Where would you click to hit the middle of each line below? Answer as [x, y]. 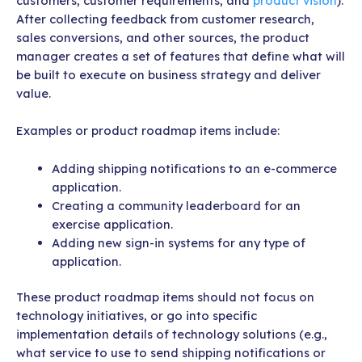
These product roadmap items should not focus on [165, 297]
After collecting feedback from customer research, [165, 19]
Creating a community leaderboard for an [176, 205]
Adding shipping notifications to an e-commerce [194, 168]
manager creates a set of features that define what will [181, 56]
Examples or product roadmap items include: [148, 131]
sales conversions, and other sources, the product [163, 37]
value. [34, 93]
